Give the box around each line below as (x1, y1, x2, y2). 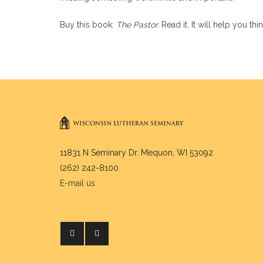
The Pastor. (116, 20, 161, 29)
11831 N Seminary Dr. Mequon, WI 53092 (60, 148, 213, 157)
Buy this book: (60, 20, 116, 29)
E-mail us (60, 178, 95, 188)
